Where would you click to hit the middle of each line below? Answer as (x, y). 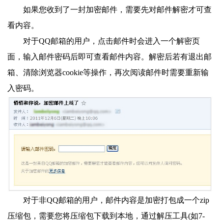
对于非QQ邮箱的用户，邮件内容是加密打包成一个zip (116, 200)
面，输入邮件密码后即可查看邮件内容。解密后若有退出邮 (110, 56)
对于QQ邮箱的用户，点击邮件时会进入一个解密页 (111, 41)
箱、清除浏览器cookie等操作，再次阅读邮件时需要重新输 (108, 72)
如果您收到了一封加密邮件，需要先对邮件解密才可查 (117, 9)
